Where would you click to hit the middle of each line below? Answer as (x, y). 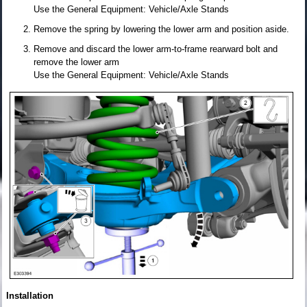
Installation (30, 295)
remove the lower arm (76, 62)
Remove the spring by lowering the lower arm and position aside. (161, 29)
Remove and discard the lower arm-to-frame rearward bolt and (156, 49)
